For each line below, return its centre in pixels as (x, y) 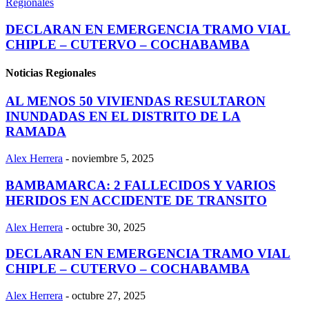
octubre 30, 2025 (109, 227)
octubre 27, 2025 (109, 296)
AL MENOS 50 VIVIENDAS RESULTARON (136, 101)
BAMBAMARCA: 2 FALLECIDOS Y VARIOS (141, 185)
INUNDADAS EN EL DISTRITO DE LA (123, 117)
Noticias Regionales (51, 73)
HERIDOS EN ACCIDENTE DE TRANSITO (136, 200)
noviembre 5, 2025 (113, 159)
